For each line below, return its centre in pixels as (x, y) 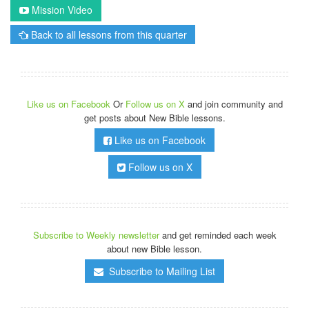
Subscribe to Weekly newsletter (96, 235)
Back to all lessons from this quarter (108, 34)
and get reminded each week (218, 235)
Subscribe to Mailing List (159, 271)
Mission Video (61, 9)
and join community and (235, 103)
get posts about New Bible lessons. (154, 117)
